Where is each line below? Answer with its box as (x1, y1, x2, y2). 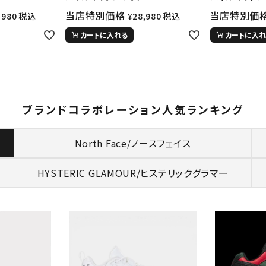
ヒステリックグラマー (140, 166, 229, 180)
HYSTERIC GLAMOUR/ (37, 166, 141, 180)
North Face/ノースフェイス (74, 136, 191, 151)
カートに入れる (80, 29, 128, 40)
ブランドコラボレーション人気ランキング (22, 102, 244, 118)
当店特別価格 (65, 8, 125, 23)
